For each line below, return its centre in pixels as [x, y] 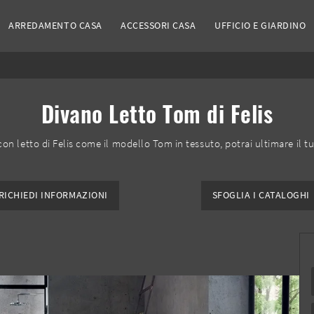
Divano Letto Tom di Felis [157, 114]
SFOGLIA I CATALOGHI [261, 196]
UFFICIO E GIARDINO [260, 26]
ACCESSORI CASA [158, 26]
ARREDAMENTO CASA [55, 26]
